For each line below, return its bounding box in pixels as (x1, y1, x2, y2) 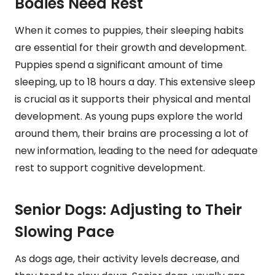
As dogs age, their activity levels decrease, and (15, 251, 239, 266)
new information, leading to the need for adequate (15, 143, 258, 158)
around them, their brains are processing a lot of (15, 126, 249, 141)
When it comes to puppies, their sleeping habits (15, 23, 244, 37)
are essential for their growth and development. (15, 40, 247, 55)
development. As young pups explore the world (15, 109, 242, 123)
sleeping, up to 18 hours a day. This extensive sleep (15, 74, 255, 89)
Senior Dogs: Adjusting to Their (15, 199, 242, 220)
